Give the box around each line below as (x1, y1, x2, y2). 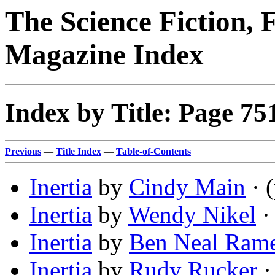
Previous (5, 146, 41, 157)
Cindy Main (129, 174, 246, 201)
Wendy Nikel (128, 201, 256, 228)
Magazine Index (5, 39, 204, 71)
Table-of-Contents (116, 146, 191, 157)
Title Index (56, 146, 101, 157)
